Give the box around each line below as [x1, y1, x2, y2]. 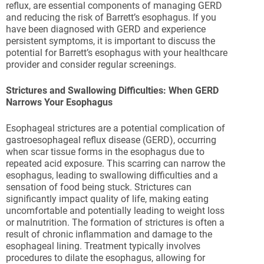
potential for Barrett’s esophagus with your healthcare [6, 47, 227, 58]
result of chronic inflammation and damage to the [6, 229, 212, 240]
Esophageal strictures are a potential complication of [6, 123, 225, 134]
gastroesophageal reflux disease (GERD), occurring [6, 134, 216, 146]
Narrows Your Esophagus [6, 97, 113, 108]
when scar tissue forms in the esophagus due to [6, 146, 204, 157]
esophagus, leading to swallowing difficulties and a [6, 170, 218, 181]
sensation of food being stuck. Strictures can [6, 181, 192, 193]
